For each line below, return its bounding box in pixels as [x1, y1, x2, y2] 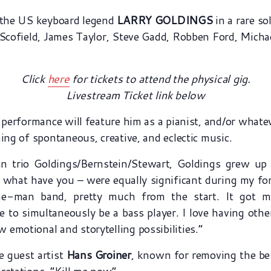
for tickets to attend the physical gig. [69, 71, 250, 87]
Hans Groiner [66, 247, 131, 263]
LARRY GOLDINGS [117, 12, 213, 28]
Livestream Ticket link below [66, 87, 205, 103]
